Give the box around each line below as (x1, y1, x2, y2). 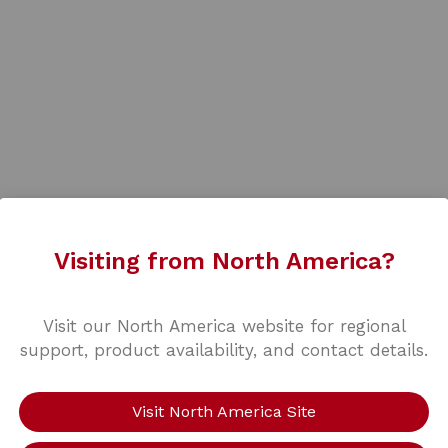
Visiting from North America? (53, 247, 395, 275)
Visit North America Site (132, 402, 316, 421)
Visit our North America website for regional (42, 316, 406, 336)
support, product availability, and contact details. (20, 340, 428, 360)
